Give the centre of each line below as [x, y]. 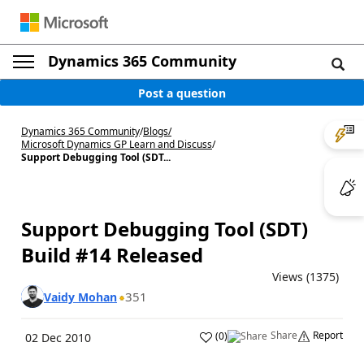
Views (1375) [305, 277]
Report [328, 335]
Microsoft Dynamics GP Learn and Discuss [117, 144]
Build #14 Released [112, 255]
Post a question [182, 93]
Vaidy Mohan [80, 297]
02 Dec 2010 [58, 338]
